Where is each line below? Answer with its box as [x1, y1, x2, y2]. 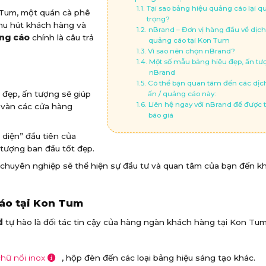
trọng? [146, 14, 170, 23]
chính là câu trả [30, 32, 94, 42]
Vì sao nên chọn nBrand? [147, 46, 235, 55]
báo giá [148, 110, 173, 119]
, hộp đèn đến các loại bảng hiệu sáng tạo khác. [61, 252, 255, 262]
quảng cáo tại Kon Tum [148, 36, 230, 45]
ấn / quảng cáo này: [147, 89, 216, 98]
